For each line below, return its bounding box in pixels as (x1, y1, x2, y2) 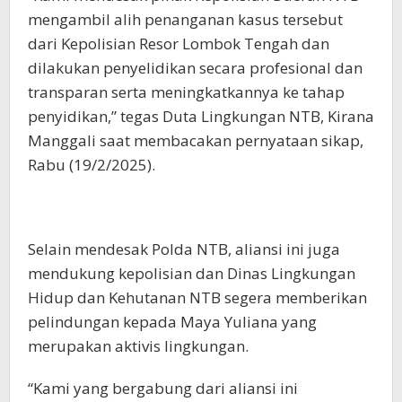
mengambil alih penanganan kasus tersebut (28, 8, 343, 30)
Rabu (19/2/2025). (28, 153, 155, 175)
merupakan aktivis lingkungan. (28, 335, 249, 356)
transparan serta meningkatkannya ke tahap (28, 81, 345, 102)
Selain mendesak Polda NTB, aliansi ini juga (28, 238, 340, 259)
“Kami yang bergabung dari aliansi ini (28, 377, 298, 398)
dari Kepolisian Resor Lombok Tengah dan (28, 32, 329, 54)
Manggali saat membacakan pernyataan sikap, (28, 129, 363, 151)
